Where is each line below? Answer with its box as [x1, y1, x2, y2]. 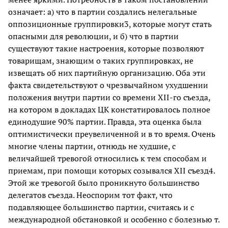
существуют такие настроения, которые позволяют [8, 42, 204, 54]
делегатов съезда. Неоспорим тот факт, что [8, 189, 173, 201]
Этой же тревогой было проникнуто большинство [8, 177, 199, 188]
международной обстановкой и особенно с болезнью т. [8, 213, 219, 225]
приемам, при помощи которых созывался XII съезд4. [8, 164, 215, 176]
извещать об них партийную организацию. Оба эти [8, 67, 206, 78]
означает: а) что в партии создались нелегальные [8, 6, 197, 17]
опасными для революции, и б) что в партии [8, 30, 179, 42]
